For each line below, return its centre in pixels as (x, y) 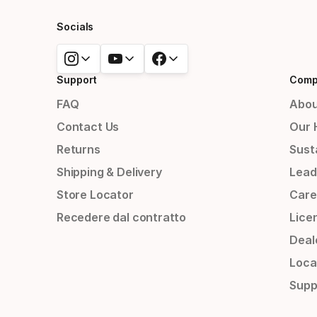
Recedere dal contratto (122, 218)
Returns (79, 150)
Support (77, 80)
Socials (75, 27)
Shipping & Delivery (109, 172)
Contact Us (88, 127)
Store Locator (95, 195)
